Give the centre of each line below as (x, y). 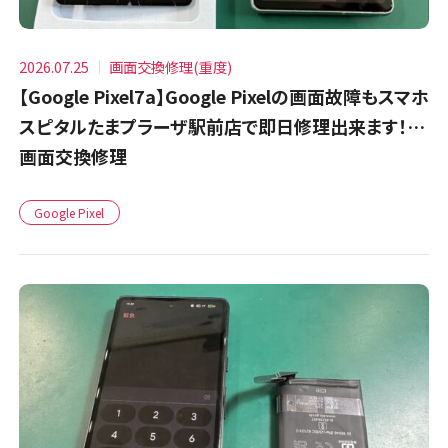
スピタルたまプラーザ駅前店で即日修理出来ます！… (222, 125)
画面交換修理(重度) (171, 66)
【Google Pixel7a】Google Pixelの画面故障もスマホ (224, 95)
